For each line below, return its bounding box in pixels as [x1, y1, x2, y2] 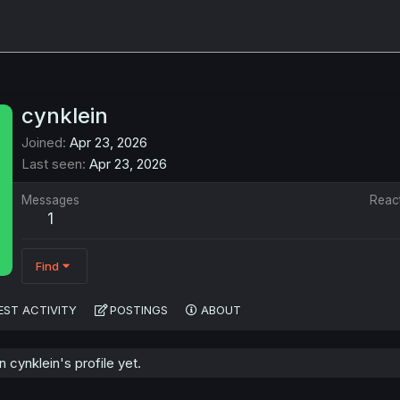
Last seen [21, 155, 82, 173]
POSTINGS [110, 303, 168, 318]
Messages [21, 193, 79, 208]
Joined [21, 134, 62, 152]
